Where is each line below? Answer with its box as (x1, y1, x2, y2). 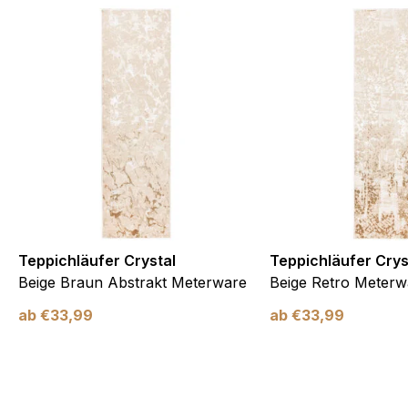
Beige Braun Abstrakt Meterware (18, 273, 247, 291)
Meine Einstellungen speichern (97, 26, 296, 42)
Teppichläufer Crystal (18, 251, 176, 270)
